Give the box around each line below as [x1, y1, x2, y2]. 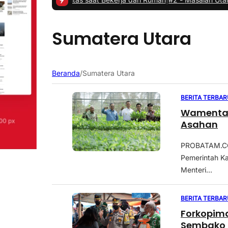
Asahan [181, 118, 218, 131]
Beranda [52, 69, 80, 78]
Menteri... [181, 165, 213, 175]
